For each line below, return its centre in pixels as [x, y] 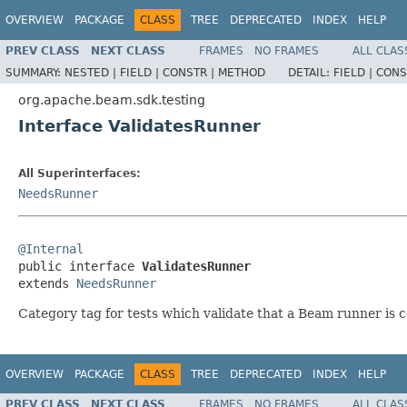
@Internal [51, 248]
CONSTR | [190, 72]
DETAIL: [311, 72]
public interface [80, 266]
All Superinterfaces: [79, 173]
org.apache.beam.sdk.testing [112, 99]
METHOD [242, 72]
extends [47, 283]
